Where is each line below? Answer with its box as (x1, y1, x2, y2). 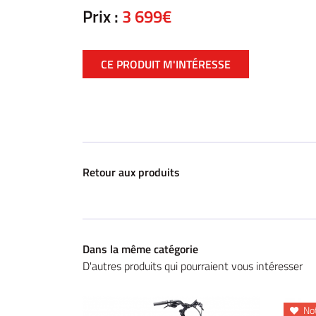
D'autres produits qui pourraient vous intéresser (83, 257, 303, 274)
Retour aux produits (83, 164, 180, 181)
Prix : (83, 4, 122, 29)
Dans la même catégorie (83, 241, 198, 257)
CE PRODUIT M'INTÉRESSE (101, 56, 231, 73)
